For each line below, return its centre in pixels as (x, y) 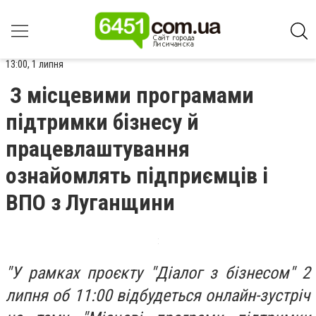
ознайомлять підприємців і (137, 176)
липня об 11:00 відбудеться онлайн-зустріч (158, 296)
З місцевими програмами (132, 95)
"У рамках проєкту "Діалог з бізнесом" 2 (158, 273)
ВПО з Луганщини (90, 202)
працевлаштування (98, 149)
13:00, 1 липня (35, 64)
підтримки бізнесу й (102, 122)
